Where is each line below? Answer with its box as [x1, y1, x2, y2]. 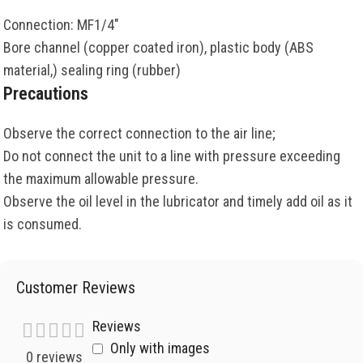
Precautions [3, 83, 88, 105]
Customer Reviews [16, 278, 135, 298]
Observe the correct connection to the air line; [3, 125, 275, 143]
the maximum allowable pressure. [3, 170, 199, 188]
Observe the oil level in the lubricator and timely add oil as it [3, 193, 352, 211]
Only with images [110, 340, 210, 357]
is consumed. [3, 216, 82, 233]
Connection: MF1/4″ [3, 16, 119, 34]
